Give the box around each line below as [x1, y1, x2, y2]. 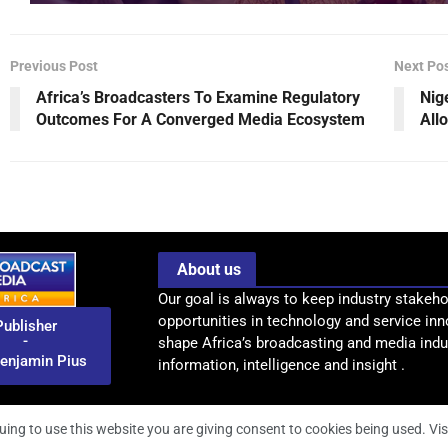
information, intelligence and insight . [158, 356, 405, 375]
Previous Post [10, 58, 98, 75]
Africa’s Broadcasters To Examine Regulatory [36, 88, 360, 108]
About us [173, 260, 241, 280]
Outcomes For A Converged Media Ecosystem [36, 110, 365, 130]
